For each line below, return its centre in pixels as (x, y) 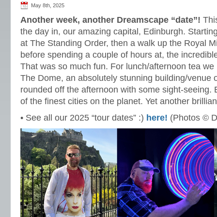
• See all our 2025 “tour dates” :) (83, 118)
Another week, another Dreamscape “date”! (110, 20)
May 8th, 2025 (48, 5)
